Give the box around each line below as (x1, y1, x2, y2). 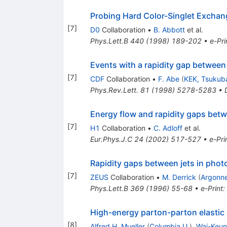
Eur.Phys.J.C (90, 135, 132, 144)
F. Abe (158, 74, 179, 84)
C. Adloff (153, 124, 182, 133)
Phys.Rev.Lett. (90, 86, 138, 95)
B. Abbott (153, 25, 185, 34)
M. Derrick (162, 173, 196, 182)
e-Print (200, 184, 223, 193)
